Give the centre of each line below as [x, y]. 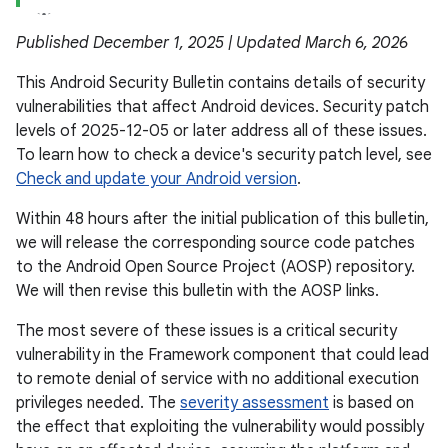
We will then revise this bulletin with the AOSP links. [197, 291]
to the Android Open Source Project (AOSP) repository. [215, 267]
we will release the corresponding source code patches [215, 243]
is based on [371, 403]
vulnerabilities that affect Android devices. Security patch [222, 107]
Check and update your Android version [156, 179]
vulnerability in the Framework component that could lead [222, 355]
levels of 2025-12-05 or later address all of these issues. [221, 131]
